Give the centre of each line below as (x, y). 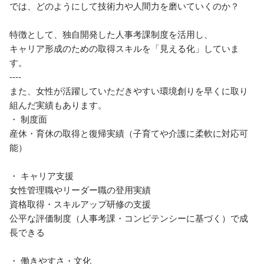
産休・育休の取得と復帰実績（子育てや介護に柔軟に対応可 (129, 133)
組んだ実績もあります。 (58, 105)
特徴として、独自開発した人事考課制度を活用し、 (111, 34)
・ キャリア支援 (42, 175)
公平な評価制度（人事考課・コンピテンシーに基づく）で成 (129, 218)
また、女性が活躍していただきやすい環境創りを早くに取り (129, 90)
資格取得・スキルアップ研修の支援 (80, 204)
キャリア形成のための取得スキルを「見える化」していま (124, 48)
